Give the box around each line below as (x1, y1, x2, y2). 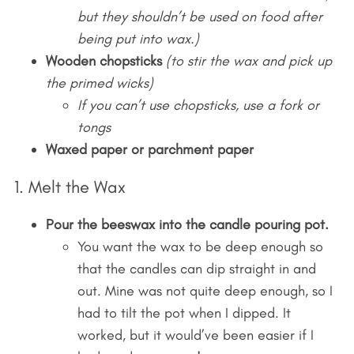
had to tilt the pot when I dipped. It (77, 303, 291, 322)
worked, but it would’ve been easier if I (77, 326, 314, 344)
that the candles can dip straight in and (77, 259, 316, 277)
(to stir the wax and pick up (165, 51, 332, 70)
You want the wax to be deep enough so (77, 237, 323, 255)
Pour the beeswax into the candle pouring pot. (45, 215, 329, 233)
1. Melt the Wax (13, 175, 126, 198)
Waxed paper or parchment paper (45, 140, 254, 158)
